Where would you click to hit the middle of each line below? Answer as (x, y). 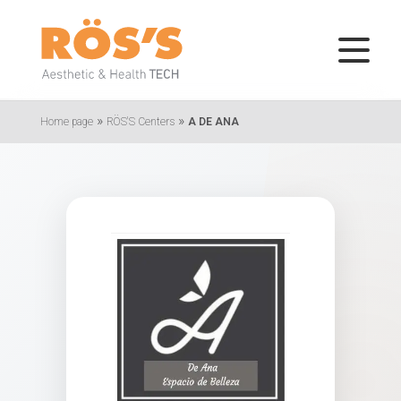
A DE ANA (213, 122)
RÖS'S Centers (141, 122)
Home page (67, 122)
